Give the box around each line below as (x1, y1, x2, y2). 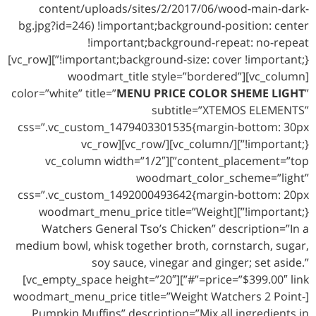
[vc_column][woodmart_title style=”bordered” (68, 68, 242, 85)
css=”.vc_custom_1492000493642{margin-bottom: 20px (18, 187, 309, 203)
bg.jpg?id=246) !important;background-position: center (18, 18, 309, 34)
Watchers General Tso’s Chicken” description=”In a (42, 221, 309, 237)
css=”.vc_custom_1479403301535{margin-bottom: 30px (18, 119, 309, 135)
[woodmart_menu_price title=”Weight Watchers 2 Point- (13, 288, 305, 305)
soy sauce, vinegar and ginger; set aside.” (92, 255, 309, 271)
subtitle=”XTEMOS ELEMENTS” (152, 102, 309, 119)
